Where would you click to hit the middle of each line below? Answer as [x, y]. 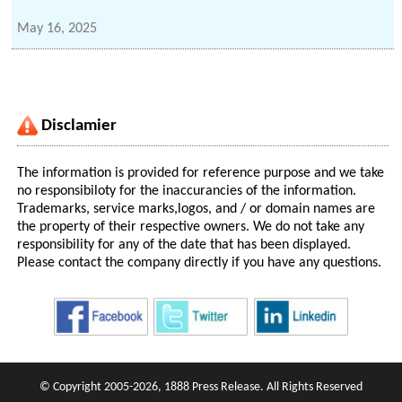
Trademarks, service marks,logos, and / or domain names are [197, 210]
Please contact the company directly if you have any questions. [200, 263]
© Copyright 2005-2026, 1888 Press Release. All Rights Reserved [201, 388]
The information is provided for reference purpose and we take [201, 174]
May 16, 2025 [57, 29]
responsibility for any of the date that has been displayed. [184, 245]
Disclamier [79, 127]
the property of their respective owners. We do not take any [191, 227]
